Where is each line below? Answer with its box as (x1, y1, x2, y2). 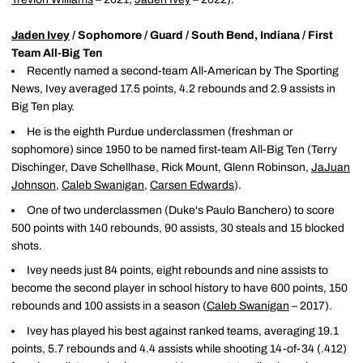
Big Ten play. (11, 100, 75, 113)
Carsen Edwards (150, 178, 234, 191)
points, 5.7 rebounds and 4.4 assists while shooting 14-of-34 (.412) (11, 343, 347, 355)
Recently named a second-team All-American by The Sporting (27, 65, 339, 77)
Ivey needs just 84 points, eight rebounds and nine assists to (27, 264, 328, 277)
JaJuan (311, 160, 350, 173)
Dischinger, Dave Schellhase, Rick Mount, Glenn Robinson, (11, 160, 311, 173)
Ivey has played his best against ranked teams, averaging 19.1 (27, 325, 339, 337)
